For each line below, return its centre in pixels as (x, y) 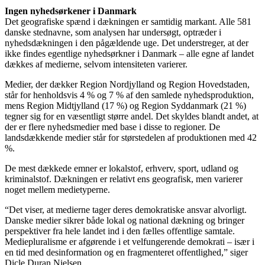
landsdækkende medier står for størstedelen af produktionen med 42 (131, 137)
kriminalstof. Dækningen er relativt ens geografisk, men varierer (124, 179)
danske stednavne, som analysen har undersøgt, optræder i (113, 32)
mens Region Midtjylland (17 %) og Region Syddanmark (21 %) (125, 105)
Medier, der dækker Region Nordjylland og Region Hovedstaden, (127, 84)
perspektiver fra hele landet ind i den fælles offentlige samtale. (120, 231)
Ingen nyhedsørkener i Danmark (71, 11)
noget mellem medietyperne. (57, 189)
